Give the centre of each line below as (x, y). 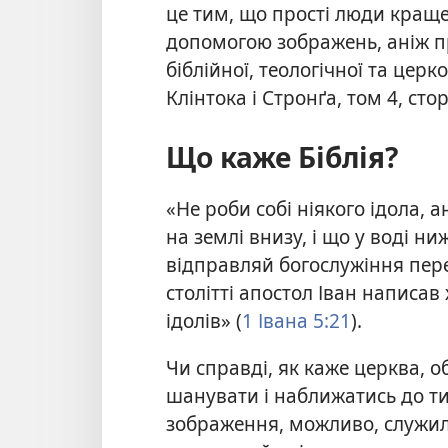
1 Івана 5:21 (296, 320)
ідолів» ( (204, 320)
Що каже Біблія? (282, 157)
